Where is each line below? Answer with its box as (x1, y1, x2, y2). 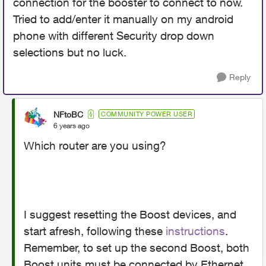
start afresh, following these (24, 224, 166, 237)
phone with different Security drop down (13, 29, 214, 42)
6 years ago (53, 121, 90, 130)
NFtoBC (53, 109, 83, 119)
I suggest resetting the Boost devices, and (24, 208, 236, 221)
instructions (166, 224, 225, 237)
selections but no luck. (13, 46, 129, 59)
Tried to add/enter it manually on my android (13, 12, 233, 26)
